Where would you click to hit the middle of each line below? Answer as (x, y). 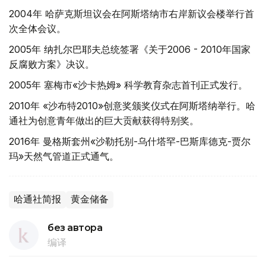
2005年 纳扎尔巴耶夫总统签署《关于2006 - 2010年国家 (130, 49)
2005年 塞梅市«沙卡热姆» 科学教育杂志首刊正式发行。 (128, 85)
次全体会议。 (37, 28)
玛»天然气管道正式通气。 (64, 156)
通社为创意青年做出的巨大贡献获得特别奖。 (104, 121)
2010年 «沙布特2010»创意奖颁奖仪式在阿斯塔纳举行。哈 (132, 106)
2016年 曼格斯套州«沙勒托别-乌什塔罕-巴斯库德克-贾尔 (130, 141)
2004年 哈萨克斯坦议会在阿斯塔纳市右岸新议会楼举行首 (132, 14)
